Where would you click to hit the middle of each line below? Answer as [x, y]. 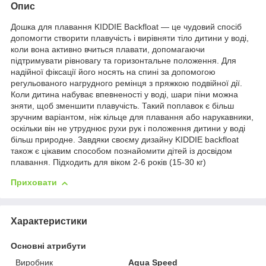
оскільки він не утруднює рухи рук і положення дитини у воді [128, 129]
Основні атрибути [48, 246]
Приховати [34, 183]
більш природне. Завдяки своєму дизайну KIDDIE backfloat [125, 140]
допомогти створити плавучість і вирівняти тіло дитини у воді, [130, 38]
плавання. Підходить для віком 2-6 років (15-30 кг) [108, 162]
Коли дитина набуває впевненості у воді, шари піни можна [124, 95]
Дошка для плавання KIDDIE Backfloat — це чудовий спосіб [126, 27]
